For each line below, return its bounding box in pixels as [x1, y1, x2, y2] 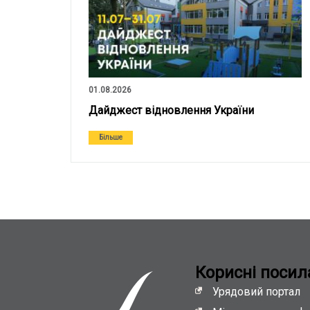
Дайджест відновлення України [89, 104, 254, 117]
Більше [99, 134, 122, 141]
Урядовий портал [212, 285, 300, 298]
